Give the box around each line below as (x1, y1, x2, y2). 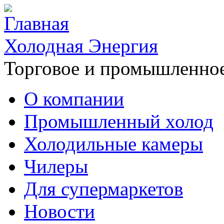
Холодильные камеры (24, 133, 203, 154)
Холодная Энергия (4, 35, 158, 56)
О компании (24, 88, 124, 109)
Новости (24, 200, 95, 222)
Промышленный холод (24, 110, 213, 132)
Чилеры (24, 155, 88, 177)
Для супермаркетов (24, 178, 183, 199)
